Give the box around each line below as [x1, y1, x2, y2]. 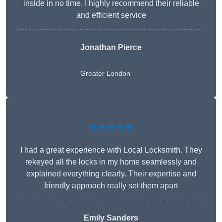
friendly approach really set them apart [44, 181, 178, 190]
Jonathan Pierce [80, 43, 142, 52]
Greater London [80, 69, 130, 78]
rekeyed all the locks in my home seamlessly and [25, 158, 197, 166]
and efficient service [76, 11, 146, 20]
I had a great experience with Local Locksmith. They [20, 146, 202, 155]
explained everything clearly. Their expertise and [26, 169, 196, 178]
